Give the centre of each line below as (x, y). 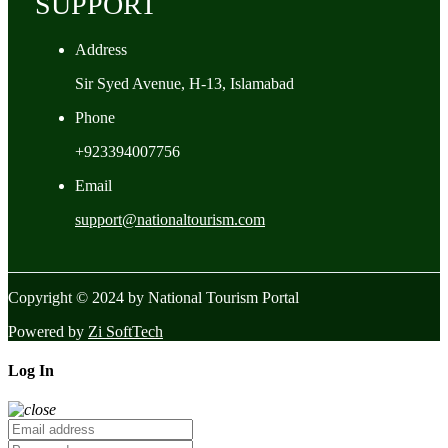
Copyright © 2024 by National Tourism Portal (153, 297)
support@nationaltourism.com (170, 219)
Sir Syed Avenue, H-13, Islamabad (184, 83)
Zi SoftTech (125, 331)
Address (101, 49)
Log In (31, 370)
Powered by (48, 331)
